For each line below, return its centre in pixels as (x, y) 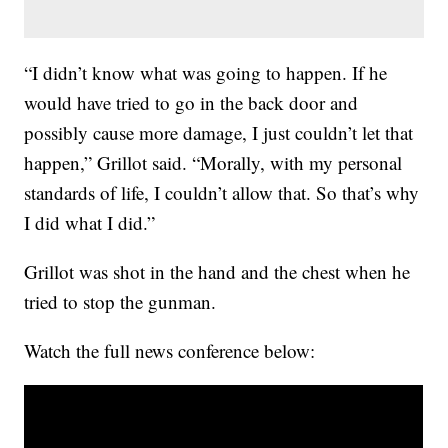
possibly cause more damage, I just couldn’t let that (219, 133)
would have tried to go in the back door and (191, 103)
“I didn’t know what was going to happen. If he (206, 73)
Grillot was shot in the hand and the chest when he (217, 272)
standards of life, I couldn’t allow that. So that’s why (222, 193)
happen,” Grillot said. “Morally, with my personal (213, 163)
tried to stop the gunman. (120, 302)
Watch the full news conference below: (173, 351)
